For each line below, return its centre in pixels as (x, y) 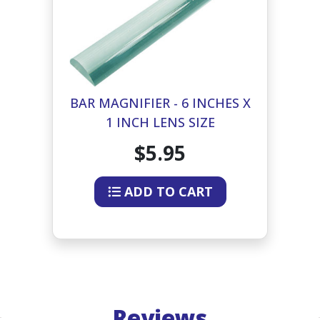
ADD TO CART (166, 191)
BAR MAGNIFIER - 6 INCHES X (160, 103)
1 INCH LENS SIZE (160, 122)
